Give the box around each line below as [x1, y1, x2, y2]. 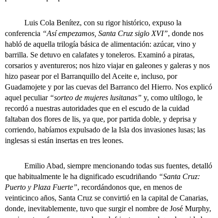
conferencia [5, 29, 42, 37]
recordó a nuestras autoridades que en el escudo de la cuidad [5, 104, 189, 112]
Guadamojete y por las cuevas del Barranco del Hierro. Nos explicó [5, 83, 212, 91]
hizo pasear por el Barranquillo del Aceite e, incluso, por [5, 72, 177, 80]
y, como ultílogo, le [142, 93, 202, 102]
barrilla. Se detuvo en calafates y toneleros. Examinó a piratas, [5, 51, 195, 59]
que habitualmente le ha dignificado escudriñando [5, 172, 159, 181]
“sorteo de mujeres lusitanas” [50, 93, 142, 102]
